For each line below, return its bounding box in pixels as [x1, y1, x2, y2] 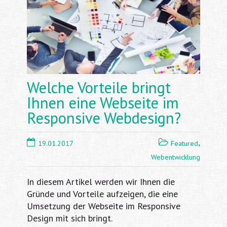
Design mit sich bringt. [26, 212, 112, 224]
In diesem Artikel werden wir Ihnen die [26, 176, 175, 188]
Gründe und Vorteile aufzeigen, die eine [26, 188, 178, 200]
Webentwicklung [151, 152, 201, 162]
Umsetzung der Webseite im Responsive [26, 200, 180, 212]
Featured [171, 138, 199, 148]
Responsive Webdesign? [26, 108, 181, 128]
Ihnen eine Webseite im [26, 93, 179, 113]
